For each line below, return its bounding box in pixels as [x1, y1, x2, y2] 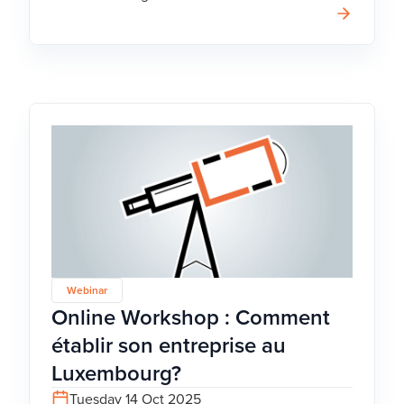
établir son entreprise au [51, 328, 286, 361]
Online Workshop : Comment [51, 300, 330, 333]
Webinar [67, 281, 107, 298]
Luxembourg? [51, 356, 181, 389]
